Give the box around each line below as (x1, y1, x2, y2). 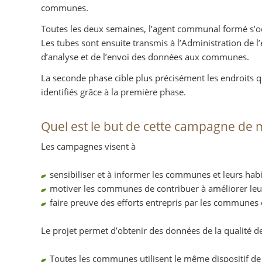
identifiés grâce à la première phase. (40, 86, 186, 98)
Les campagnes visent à (40, 140, 136, 153)
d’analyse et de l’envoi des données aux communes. (40, 51, 249, 63)
